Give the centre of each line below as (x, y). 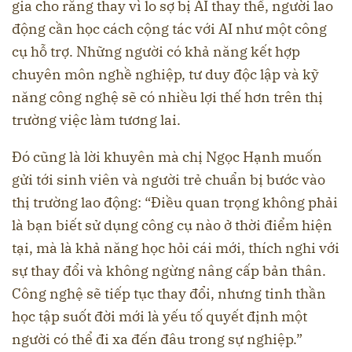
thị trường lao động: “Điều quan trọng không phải (175, 203)
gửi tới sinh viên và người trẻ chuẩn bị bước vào (169, 180)
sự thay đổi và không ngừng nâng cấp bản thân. (169, 271)
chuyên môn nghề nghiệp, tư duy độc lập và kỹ (165, 75)
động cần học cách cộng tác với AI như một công (169, 29)
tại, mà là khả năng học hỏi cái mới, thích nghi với (176, 248)
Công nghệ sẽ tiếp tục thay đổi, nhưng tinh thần (169, 294)
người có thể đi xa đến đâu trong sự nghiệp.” (157, 339)
